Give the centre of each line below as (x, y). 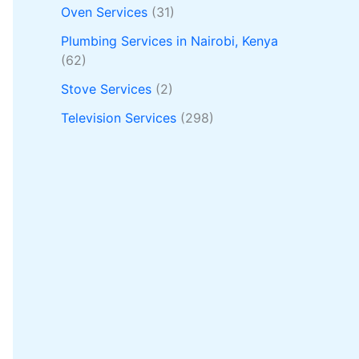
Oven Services (104, 12)
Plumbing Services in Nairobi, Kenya (169, 41)
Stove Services (106, 89)
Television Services (119, 118)
